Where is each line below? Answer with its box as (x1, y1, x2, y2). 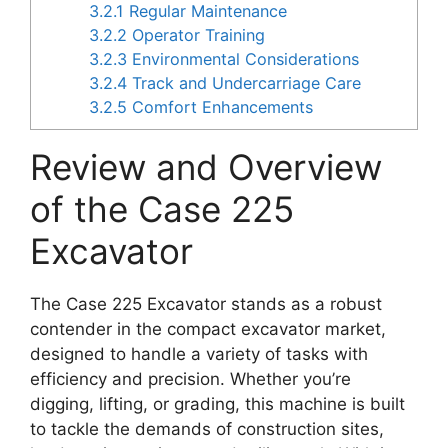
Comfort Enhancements (127, 97, 314, 118)
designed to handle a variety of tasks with (30, 344, 368, 365)
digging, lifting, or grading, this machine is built (30, 394, 405, 415)
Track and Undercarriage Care (127, 73, 362, 94)
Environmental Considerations (127, 49, 360, 70)
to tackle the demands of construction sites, (30, 419, 384, 440)
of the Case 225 (30, 188, 294, 231)
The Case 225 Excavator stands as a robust (30, 294, 382, 315)
